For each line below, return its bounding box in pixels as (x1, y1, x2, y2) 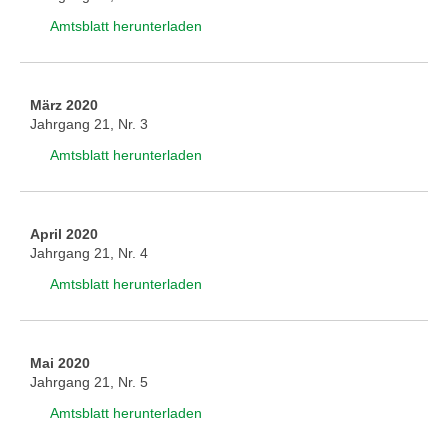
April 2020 (30, 226, 98, 242)
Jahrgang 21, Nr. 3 (30, 116, 148, 132)
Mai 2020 (30, 355, 90, 371)
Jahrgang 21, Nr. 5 (30, 374, 148, 390)
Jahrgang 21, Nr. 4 (30, 245, 148, 261)
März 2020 (30, 97, 98, 113)
